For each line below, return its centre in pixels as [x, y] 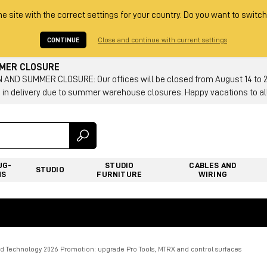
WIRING [212, 174]
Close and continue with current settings [162, 40]
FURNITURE [119, 174]
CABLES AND [213, 165]
